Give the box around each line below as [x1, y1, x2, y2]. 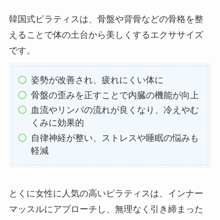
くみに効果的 [30, 118, 84, 128]
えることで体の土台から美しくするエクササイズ [8, 30, 203, 40]
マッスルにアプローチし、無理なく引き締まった [8, 204, 203, 214]
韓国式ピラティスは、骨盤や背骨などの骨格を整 [8, 14, 203, 25]
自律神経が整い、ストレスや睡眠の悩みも [30, 133, 199, 143]
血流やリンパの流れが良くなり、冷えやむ [30, 105, 199, 115]
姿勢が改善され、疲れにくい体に [30, 75, 164, 85]
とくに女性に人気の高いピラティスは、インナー [8, 188, 203, 198]
